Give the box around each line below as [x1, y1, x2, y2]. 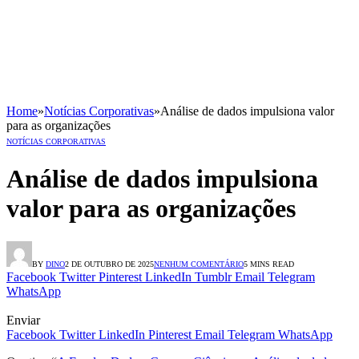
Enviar [6, 313, 40, 327]
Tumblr [195, 269, 232, 284]
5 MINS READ [244, 259, 294, 268]
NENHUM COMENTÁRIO [154, 259, 244, 268]
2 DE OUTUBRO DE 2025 [65, 259, 154, 268]
